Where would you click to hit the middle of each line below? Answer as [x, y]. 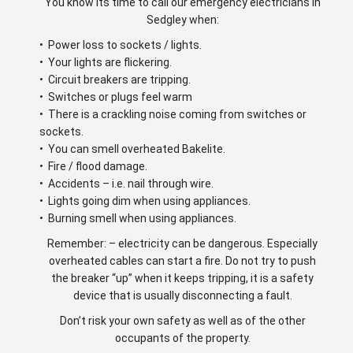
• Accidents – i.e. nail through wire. [126, 183]
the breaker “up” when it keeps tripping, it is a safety [182, 278]
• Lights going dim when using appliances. [145, 201]
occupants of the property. [182, 338]
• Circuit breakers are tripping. [115, 79]
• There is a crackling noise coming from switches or [173, 114]
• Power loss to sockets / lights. [121, 45]
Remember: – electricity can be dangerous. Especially [182, 243]
